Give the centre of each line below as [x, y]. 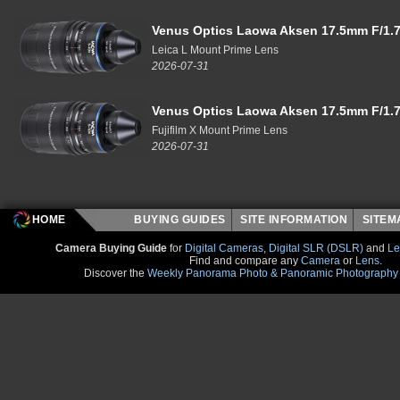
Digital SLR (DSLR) [317, 248]
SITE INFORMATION [294, 219]
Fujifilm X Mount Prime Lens [220, 130]
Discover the [116, 273]
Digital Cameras [225, 248]
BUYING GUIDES [180, 219]
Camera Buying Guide [112, 248]
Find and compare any [245, 260]
